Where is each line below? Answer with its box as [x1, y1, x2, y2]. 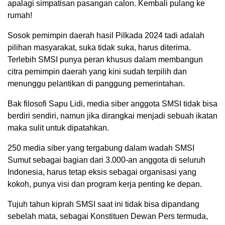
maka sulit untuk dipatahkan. [8, 124, 109, 133]
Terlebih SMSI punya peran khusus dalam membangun [8, 55, 203, 64]
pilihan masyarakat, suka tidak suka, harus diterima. [8, 43, 191, 52]
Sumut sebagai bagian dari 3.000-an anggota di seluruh [8, 156, 205, 165]
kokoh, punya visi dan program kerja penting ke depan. [8, 180, 202, 189]
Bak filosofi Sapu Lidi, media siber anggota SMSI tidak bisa [8, 99, 217, 108]
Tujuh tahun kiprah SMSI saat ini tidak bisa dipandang [8, 200, 199, 209]
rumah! [8, 11, 32, 20]
